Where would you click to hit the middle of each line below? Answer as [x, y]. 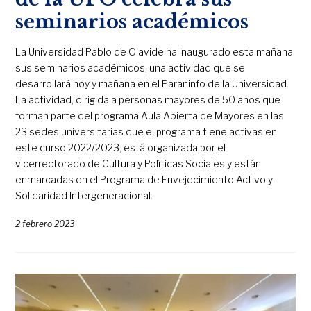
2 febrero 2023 [45, 224]
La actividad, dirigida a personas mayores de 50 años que [148, 99]
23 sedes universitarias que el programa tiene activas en [146, 131]
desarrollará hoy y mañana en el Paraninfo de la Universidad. [152, 83]
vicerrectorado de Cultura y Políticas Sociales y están [138, 163]
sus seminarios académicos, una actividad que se [131, 67]
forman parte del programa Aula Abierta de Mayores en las [150, 115]
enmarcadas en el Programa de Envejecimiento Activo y [144, 179]
